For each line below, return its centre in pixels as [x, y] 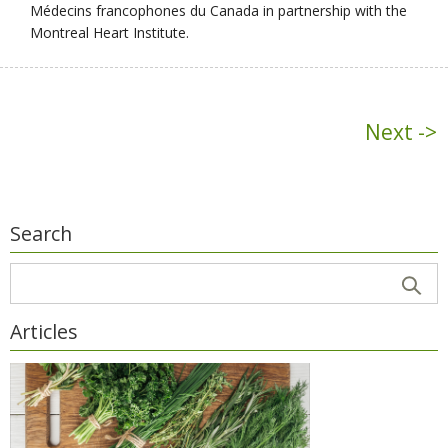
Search [41, 233]
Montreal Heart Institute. [110, 33]
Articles [44, 331]
